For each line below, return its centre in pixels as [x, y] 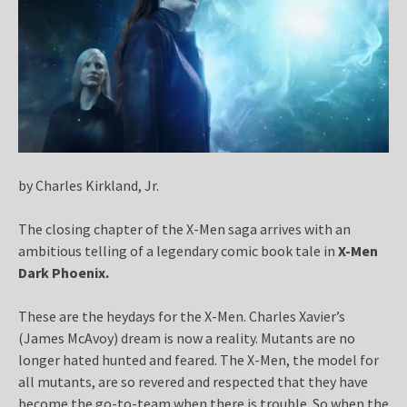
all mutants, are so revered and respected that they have [193, 381]
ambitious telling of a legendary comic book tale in [178, 250]
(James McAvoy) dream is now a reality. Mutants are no [187, 338]
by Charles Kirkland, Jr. [89, 185]
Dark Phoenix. [64, 272]
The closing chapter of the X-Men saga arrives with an [184, 228]
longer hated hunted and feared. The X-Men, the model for [199, 359]
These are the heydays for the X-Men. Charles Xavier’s [182, 316]
